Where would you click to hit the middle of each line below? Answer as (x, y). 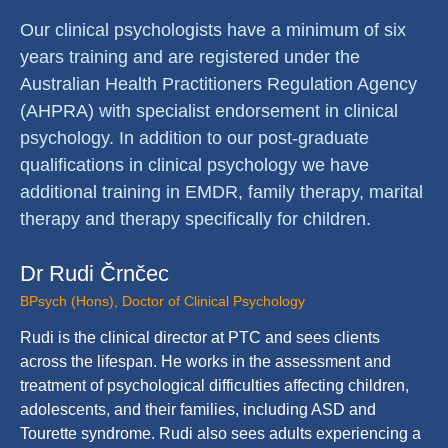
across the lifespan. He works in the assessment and (205, 361)
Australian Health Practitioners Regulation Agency (218, 83)
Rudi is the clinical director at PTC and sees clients (200, 337)
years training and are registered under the (190, 56)
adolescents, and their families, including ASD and (198, 409)
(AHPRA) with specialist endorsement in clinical (209, 110)
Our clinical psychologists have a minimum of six (213, 29)
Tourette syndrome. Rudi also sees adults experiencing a (220, 433)
